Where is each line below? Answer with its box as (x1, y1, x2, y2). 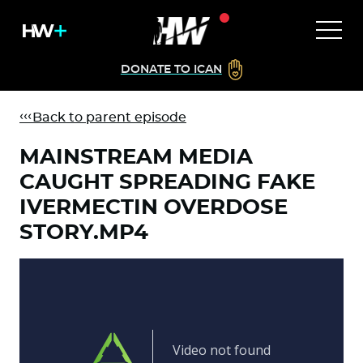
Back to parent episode (19, 111, 186, 124)
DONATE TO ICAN (120, 64, 222, 75)
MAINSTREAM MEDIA (19, 147, 253, 168)
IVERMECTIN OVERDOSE (19, 197, 288, 218)
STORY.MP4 (19, 222, 148, 243)
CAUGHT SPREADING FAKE (19, 172, 315, 193)
